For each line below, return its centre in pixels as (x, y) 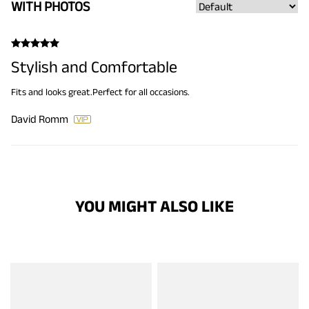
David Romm (40, 119)
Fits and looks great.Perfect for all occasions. (100, 92)
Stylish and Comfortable (94, 67)
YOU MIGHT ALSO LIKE (154, 206)
